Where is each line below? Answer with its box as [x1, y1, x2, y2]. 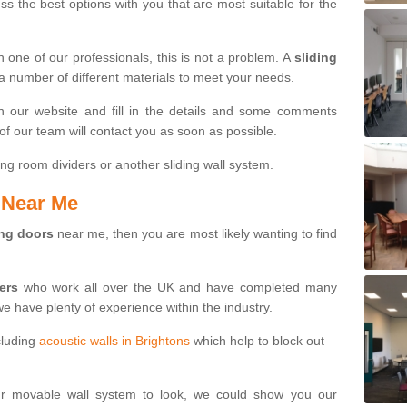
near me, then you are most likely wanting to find [54, 225, 337, 241]
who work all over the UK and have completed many [17, 279, 337, 294]
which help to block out [190, 333, 324, 348]
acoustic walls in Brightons [39, 333, 190, 348]
